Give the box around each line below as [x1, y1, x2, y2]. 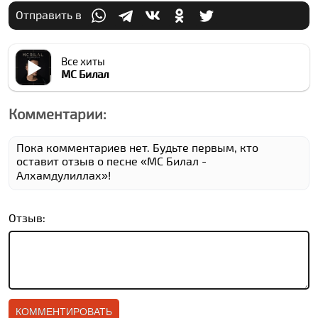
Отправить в [16, 7, 82, 21]
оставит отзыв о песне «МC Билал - [16, 154, 207, 168]
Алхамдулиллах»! [16, 168, 111, 182]
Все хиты [61, 55, 106, 67]
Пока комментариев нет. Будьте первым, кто [16, 141, 259, 154]
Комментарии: [9, 105, 107, 122]
